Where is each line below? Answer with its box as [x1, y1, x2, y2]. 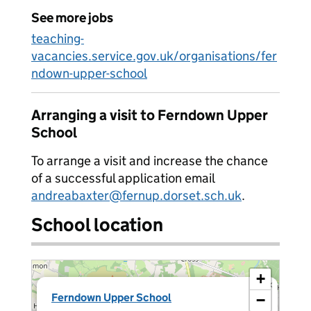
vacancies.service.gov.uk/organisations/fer [31, 48, 277, 64]
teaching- [31, 31, 84, 47]
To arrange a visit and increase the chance [31, 153, 268, 169]
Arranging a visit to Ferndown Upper [31, 106, 268, 124]
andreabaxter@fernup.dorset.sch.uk [31, 187, 242, 203]
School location [31, 213, 163, 236]
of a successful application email [31, 170, 215, 186]
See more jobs [31, 10, 113, 26]
